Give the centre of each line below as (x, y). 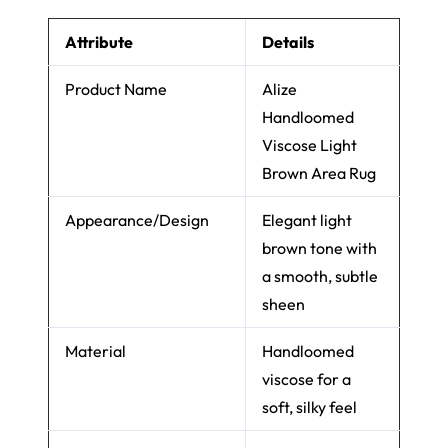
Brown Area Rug (319, 173)
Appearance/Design (137, 220)
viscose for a (306, 379)
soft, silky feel (309, 407)
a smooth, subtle (320, 276)
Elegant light (307, 220)
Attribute (99, 42)
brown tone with (319, 248)
